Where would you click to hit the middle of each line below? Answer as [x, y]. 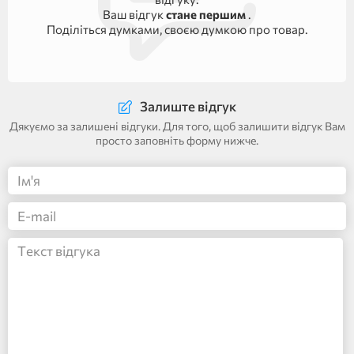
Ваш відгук [134, 14]
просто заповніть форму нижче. [177, 141]
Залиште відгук [188, 107]
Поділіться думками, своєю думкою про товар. [177, 29]
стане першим [207, 14]
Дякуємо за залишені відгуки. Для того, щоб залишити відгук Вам [177, 126]
